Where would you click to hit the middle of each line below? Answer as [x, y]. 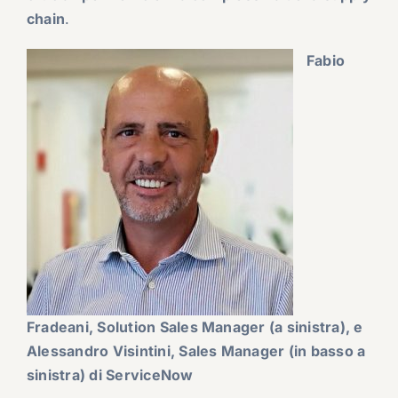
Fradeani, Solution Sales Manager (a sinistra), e [195, 327]
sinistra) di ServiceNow [110, 375]
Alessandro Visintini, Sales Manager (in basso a [196, 351]
